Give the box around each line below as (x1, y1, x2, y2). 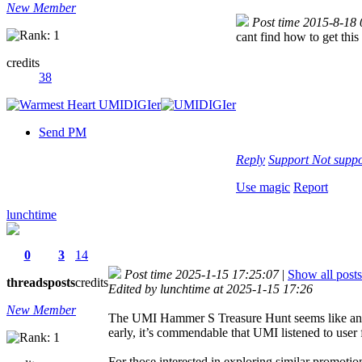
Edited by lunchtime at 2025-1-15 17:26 (108, 281, 319, 296)
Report (293, 179, 328, 194)
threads (6, 275, 48, 289)
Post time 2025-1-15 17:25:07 (124, 267, 279, 281)
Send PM (39, 124, 86, 139)
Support (268, 152, 312, 166)
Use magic (236, 179, 290, 194)
